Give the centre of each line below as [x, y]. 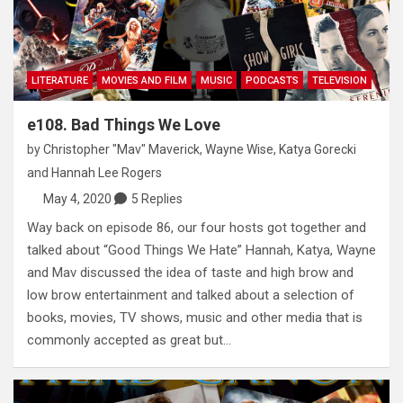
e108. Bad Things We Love [124, 125]
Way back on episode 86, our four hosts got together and [197, 228]
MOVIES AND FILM [144, 81]
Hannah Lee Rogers [107, 173]
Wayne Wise [239, 150]
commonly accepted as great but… [129, 340]
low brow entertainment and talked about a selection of [191, 296]
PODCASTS [272, 81]
